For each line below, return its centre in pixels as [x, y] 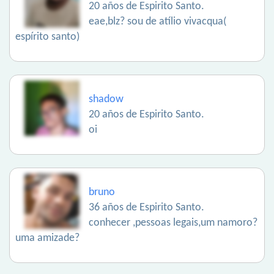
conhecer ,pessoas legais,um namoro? [173, 223]
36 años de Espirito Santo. [146, 208]
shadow [106, 99]
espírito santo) [47, 37]
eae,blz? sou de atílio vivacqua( [157, 22]
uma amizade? [47, 238]
